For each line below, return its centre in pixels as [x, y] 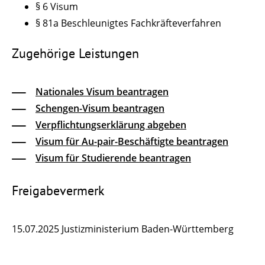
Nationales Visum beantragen [102, 91]
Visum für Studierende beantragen [113, 158]
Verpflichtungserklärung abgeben [111, 125]
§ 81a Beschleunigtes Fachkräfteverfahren [128, 23]
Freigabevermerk [58, 191]
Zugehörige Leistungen [75, 53]
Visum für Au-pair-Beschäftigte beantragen [132, 141]
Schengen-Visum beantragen [100, 108]
